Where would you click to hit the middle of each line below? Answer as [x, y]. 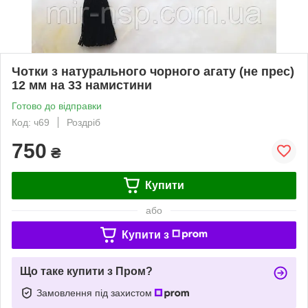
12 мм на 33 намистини [82, 85]
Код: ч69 [31, 122]
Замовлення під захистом [96, 293]
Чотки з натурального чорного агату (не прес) [153, 71]
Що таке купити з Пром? [86, 271]
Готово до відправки [57, 106]
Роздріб [84, 122]
